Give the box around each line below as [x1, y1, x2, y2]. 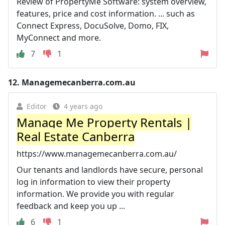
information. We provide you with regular [17, 188, 174, 199]
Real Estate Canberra [17, 128, 135, 145]
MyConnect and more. [17, 32, 101, 43]
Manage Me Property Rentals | [17, 114, 192, 131]
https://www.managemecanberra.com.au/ [17, 148, 177, 159]
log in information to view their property [17, 176, 170, 187]
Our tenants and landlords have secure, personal [17, 164, 203, 175]
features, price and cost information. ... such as [17, 8, 195, 19]
